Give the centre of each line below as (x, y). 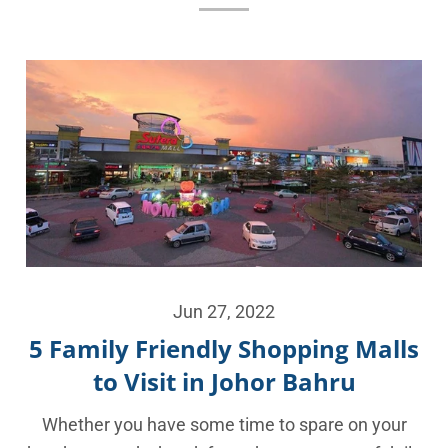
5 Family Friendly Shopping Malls (224, 349)
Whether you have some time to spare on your (224, 424)
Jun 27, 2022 (224, 312)
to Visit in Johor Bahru (224, 382)
